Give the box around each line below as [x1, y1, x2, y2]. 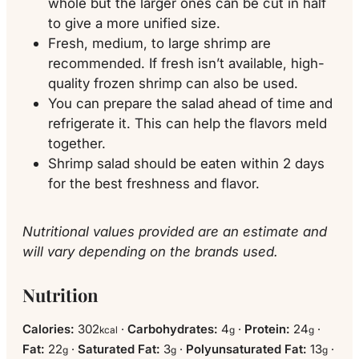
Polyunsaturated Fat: [186, 342, 310, 357]
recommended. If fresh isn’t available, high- [48, 54, 325, 71]
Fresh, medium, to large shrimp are [48, 34, 271, 51]
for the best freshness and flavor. [48, 174, 260, 192]
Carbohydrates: [127, 322, 221, 337]
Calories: [22, 322, 78, 337]
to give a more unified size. [48, 14, 220, 31]
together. [48, 134, 106, 151]
